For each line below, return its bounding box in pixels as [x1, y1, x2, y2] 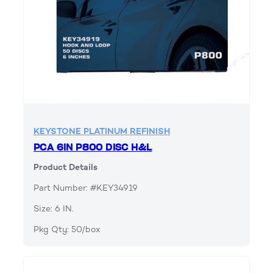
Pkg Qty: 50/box [34, 224, 101, 235]
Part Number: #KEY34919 [34, 183, 138, 194]
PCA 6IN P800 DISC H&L [34, 142, 152, 154]
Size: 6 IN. [34, 204, 74, 214]
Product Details [34, 162, 97, 173]
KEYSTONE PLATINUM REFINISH [34, 126, 170, 137]
